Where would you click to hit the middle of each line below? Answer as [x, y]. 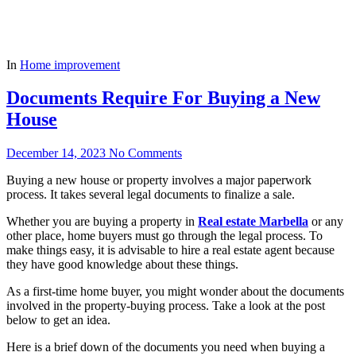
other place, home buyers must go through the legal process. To [164, 236]
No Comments [145, 153]
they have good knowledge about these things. [122, 265]
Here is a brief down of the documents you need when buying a [166, 347]
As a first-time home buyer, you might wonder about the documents [175, 292]
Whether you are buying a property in [102, 222]
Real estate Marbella [253, 222]
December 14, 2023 [56, 153]
